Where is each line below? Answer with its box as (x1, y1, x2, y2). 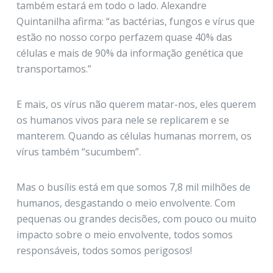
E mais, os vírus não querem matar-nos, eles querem (16, 97, 256, 112)
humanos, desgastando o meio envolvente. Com (16, 196, 235, 210)
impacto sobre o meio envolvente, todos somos (16, 228, 233, 242)
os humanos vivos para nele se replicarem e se (16, 113, 229, 127)
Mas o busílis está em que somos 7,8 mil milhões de (16, 180, 250, 194)
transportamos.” (16, 62, 91, 76)
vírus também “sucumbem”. (16, 145, 141, 159)
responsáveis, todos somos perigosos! (16, 244, 192, 258)
